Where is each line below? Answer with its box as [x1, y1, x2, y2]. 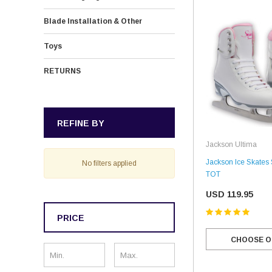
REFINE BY [57, 118, 104, 128]
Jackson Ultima [206, 140, 257, 149]
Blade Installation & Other [44, 17, 142, 25]
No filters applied [82, 159, 137, 168]
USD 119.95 [206, 189, 253, 199]
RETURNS [44, 67, 81, 75]
